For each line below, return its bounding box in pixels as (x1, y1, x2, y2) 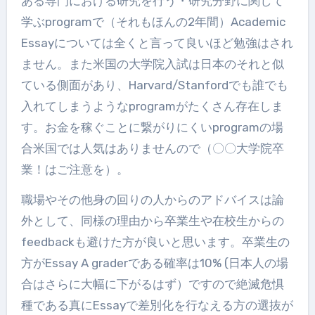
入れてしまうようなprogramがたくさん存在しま (20, 98, 283, 113)
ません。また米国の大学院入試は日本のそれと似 (20, 56, 284, 71)
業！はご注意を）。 (20, 162, 129, 176)
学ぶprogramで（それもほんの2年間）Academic (20, 14, 285, 29)
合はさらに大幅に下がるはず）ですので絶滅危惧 (20, 276, 284, 291)
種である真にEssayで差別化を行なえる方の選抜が (20, 297, 293, 312)
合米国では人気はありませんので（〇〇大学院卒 (20, 141, 284, 155)
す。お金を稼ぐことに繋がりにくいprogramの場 (20, 120, 283, 134)
